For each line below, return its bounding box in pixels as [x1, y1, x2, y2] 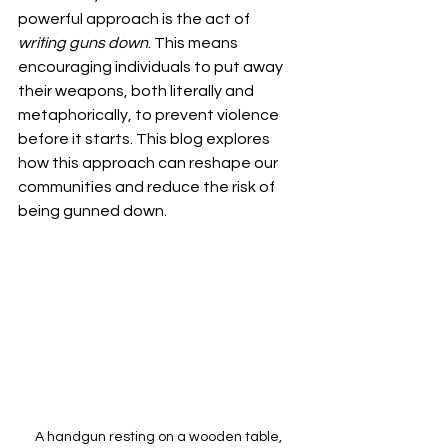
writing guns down [18, 35, 148, 52]
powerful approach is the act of [18, 11, 253, 28]
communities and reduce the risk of [18, 179, 278, 196]
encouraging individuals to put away [18, 59, 286, 76]
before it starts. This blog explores [18, 131, 273, 148]
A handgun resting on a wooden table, [35, 430, 285, 445]
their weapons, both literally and [18, 83, 257, 100]
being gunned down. [18, 203, 167, 220]
